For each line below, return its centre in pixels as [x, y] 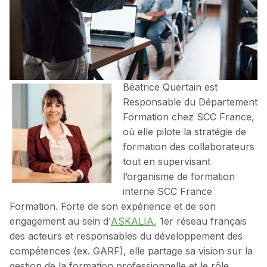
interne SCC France [167, 192]
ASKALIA [132, 221]
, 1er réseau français [200, 221]
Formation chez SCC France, [189, 117]
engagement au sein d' [60, 221]
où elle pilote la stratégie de [184, 132]
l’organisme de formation [179, 177]
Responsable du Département [190, 102]
